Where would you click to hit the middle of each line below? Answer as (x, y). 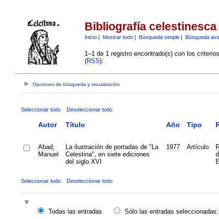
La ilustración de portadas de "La (112, 147)
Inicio (90, 37)
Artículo (197, 147)
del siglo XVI (83, 161)
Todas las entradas (75, 212)
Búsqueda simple (159, 37)
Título (75, 124)
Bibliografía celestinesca (150, 27)
